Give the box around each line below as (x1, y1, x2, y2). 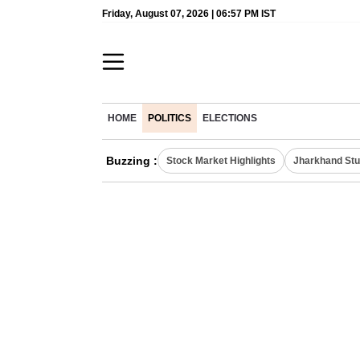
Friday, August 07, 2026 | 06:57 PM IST (102, 8, 276, 19)
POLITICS (148, 113, 191, 123)
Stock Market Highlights (166, 155, 276, 166)
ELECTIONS (202, 113, 257, 123)
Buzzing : (106, 154, 157, 167)
